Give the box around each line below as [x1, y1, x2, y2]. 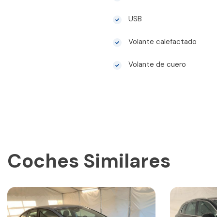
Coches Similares [7, 148, 170, 174]
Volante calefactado [126, 37, 197, 47]
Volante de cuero [126, 60, 186, 70]
